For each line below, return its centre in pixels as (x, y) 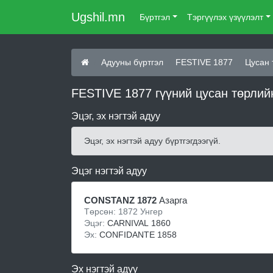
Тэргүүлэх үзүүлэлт (225, 17)
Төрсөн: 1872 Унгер (123, 211)
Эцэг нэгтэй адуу (109, 171)
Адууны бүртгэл (132, 62)
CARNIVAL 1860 (139, 223)
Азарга (172, 200)
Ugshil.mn (98, 17)
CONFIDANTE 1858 (138, 235)
